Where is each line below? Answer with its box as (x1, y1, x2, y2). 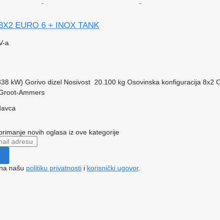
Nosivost (63, 78, 90, 86)
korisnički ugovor (86, 164, 138, 172)
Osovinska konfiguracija (127, 78, 201, 86)
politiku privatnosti (26, 164, 82, 172)
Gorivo (25, 78, 46, 86)
